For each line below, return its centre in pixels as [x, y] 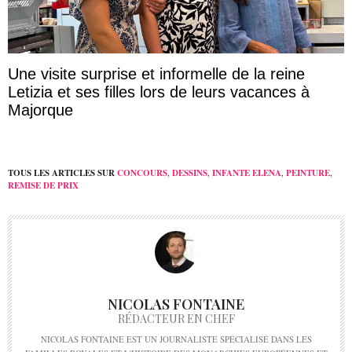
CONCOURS [142, 173]
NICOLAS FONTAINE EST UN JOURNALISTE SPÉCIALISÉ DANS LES [176, 339]
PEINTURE [308, 173]
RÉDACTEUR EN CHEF [176, 319]
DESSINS [190, 173]
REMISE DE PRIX [43, 186]
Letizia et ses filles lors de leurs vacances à [159, 92]
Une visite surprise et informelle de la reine [156, 74]
